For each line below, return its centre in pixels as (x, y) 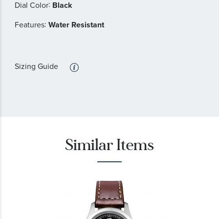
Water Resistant (76, 24)
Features (30, 24)
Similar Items (109, 145)
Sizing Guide (36, 66)
